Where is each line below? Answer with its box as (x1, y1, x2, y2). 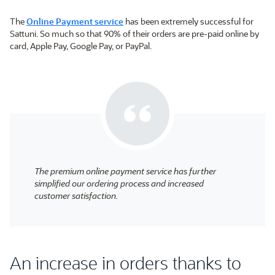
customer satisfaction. (34, 190, 118, 202)
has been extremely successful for (123, 15, 254, 28)
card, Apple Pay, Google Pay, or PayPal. (10, 40, 152, 52)
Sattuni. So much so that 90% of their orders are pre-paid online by (10, 28, 259, 40)
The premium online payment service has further (34, 165, 216, 177)
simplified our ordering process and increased (34, 177, 204, 190)
